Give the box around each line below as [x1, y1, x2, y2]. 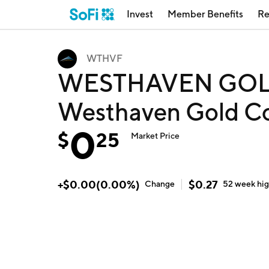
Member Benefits [168, 8, 243, 20]
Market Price [131, 131, 180, 141]
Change [145, 179, 175, 189]
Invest [127, 8, 153, 20]
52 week [223, 179, 258, 189]
